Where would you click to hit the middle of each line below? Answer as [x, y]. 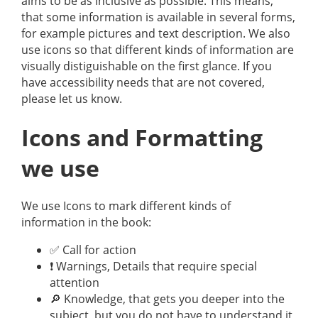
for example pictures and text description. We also [156, 33]
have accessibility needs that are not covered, [143, 82]
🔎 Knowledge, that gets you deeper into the [167, 299]
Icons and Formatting [142, 137]
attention [75, 283]
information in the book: [86, 223]
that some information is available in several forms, [158, 17]
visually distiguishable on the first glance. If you [147, 66]
